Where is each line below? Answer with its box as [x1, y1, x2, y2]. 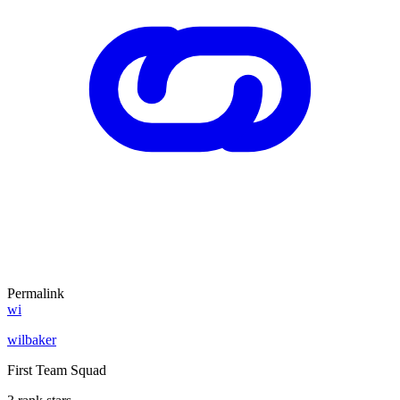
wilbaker [7, 331, 56, 347]
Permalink [7, 285, 64, 301]
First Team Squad [7, 362, 106, 378]
